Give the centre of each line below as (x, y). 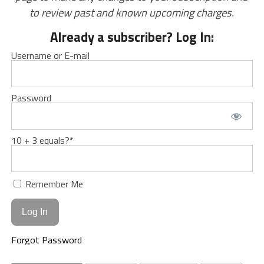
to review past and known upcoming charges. (132, 13)
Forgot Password (46, 240)
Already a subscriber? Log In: (132, 37)
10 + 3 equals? (40, 141)
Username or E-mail (50, 56)
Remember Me (53, 184)
